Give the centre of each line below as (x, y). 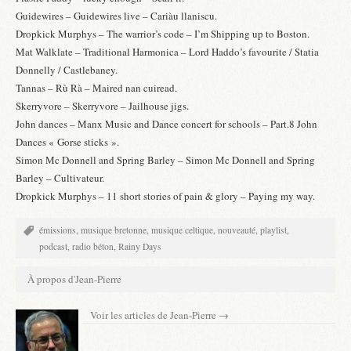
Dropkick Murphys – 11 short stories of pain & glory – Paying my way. (165, 196)
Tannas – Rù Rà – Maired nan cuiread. (96, 88)
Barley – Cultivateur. (60, 178)
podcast (53, 246)
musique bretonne (114, 230)
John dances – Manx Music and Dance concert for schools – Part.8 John (166, 124)
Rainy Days (140, 246)
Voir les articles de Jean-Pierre (154, 315)
